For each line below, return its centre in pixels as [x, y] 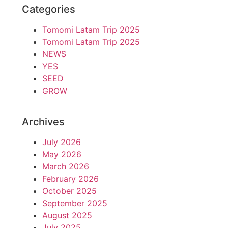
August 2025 [67, 216]
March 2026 [66, 167]
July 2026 [62, 142]
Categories [49, 9]
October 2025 [70, 191]
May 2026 [62, 154]
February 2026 [71, 179]
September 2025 [75, 203]
